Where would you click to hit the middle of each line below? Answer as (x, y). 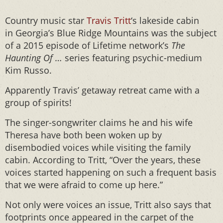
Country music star (46, 20)
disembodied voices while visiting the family (98, 147)
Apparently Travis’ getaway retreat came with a (102, 90)
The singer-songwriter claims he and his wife (99, 122)
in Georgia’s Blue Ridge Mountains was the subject (111, 33)
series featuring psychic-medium (132, 58)
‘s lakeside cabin (165, 20)
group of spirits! (38, 103)
